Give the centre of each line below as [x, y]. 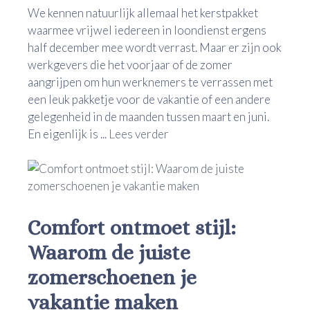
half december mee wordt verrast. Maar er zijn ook [155, 47]
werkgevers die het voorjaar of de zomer [130, 64]
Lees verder [139, 134]
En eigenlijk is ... [68, 134]
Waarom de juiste [109, 253]
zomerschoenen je [112, 278]
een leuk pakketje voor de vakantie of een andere [149, 99]
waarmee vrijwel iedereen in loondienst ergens [147, 30]
